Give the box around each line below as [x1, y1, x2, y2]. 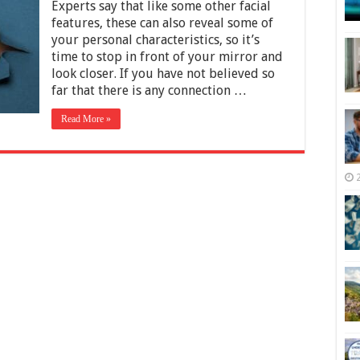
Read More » [61, 113, 111, 125]
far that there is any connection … [51, 83, 247, 98]
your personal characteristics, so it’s [51, 32, 260, 47]
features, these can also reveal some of [51, 15, 273, 31]
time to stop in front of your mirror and [51, 49, 283, 64]
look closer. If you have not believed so [51, 66, 275, 81]
